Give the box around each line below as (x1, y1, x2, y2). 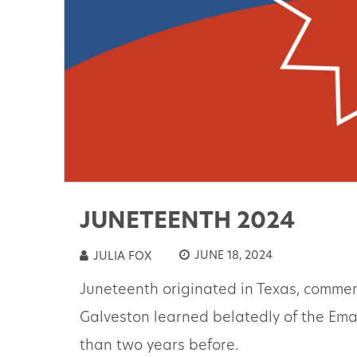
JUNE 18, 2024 (190, 250, 273, 263)
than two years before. (79, 339, 238, 355)
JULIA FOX (89, 251, 151, 264)
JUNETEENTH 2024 (79, 211, 295, 234)
